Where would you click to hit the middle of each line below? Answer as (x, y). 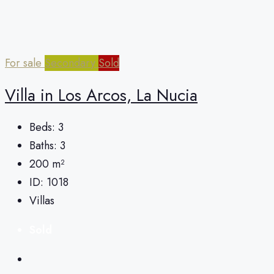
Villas (42, 200)
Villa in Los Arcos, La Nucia (101, 95)
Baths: (43, 145)
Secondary (72, 63)
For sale (25, 63)
